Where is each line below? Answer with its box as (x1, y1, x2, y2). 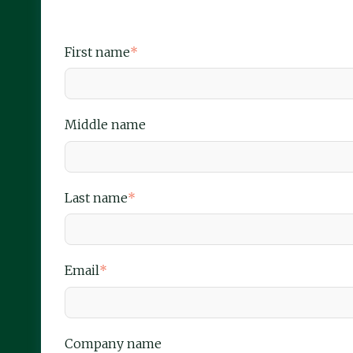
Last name (65, 189, 128, 206)
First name (65, 44, 130, 60)
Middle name (65, 117, 146, 133)
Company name (65, 335, 162, 351)
